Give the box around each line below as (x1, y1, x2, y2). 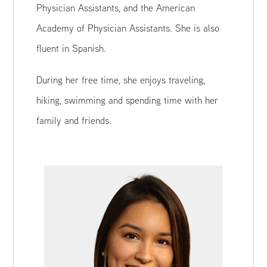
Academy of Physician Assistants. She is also (36, 22, 220, 34)
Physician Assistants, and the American (36, 2, 195, 14)
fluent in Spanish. (36, 42, 107, 54)
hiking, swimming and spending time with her (36, 94, 219, 106)
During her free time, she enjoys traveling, (36, 74, 206, 86)
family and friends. (36, 114, 112, 126)
